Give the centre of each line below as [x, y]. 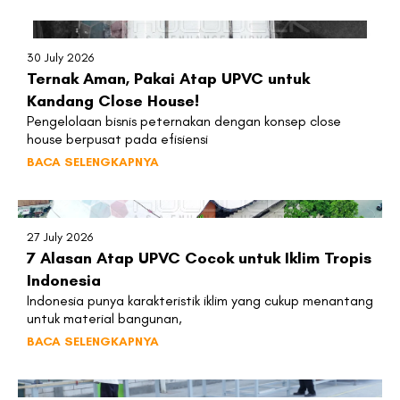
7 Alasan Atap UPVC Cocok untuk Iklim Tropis [199, 258]
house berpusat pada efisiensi [117, 138]
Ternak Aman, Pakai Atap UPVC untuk [168, 78]
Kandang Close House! [113, 100]
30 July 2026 [60, 57]
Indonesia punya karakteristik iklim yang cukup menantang [200, 300]
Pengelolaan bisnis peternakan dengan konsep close [184, 121]
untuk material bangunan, [104, 318]
